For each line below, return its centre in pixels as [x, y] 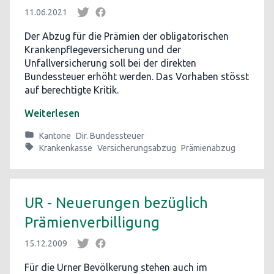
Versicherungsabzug [137, 148]
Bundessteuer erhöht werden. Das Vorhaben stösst [137, 76]
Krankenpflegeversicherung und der [103, 50]
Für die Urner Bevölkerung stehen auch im [116, 267]
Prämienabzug [208, 148]
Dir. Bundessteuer [110, 136]
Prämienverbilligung [92, 222]
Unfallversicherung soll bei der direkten [110, 63]
